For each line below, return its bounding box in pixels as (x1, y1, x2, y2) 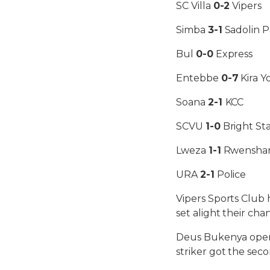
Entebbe (176, 72, 221, 84)
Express (213, 48, 253, 60)
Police (214, 168, 246, 180)
